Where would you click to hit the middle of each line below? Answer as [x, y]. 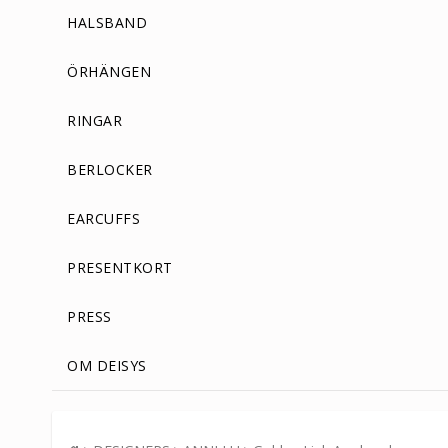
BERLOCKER [110, 169]
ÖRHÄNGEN [109, 71]
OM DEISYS [107, 365]
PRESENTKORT [120, 267]
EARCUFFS [103, 218]
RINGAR [94, 120]
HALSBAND [107, 22]
